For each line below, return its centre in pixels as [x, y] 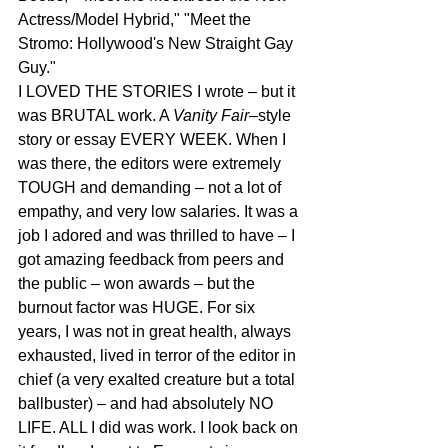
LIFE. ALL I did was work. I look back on [160, 427]
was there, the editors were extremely [151, 163]
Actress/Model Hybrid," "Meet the [136, 19]
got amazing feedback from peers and [153, 259]
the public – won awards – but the [138, 283]
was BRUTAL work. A [95, 115]
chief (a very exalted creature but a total [158, 379]
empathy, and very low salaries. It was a [160, 211]
